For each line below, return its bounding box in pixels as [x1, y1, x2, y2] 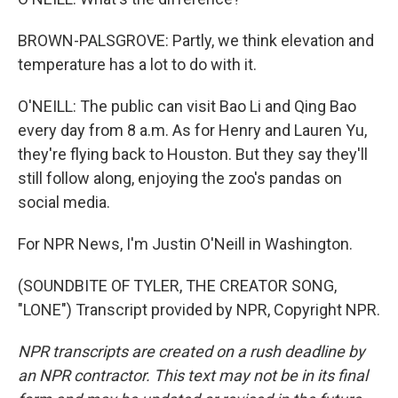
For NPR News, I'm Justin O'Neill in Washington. [18, 235, 353, 253]
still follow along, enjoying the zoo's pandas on [18, 169, 342, 187]
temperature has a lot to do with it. [18, 55, 257, 74]
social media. [18, 193, 110, 211]
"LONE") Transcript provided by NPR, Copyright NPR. [18, 300, 380, 319]
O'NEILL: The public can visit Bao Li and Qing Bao [18, 97, 356, 115]
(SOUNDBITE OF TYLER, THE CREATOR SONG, [18, 276, 337, 295]
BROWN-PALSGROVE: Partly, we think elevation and [18, 31, 374, 50]
